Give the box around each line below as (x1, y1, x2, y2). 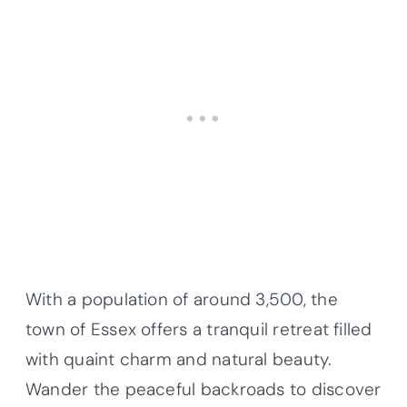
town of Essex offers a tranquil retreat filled (25, 317, 372, 341)
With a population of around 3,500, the (25, 287, 338, 311)
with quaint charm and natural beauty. (25, 347, 333, 371)
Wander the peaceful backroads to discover (25, 377, 382, 401)
